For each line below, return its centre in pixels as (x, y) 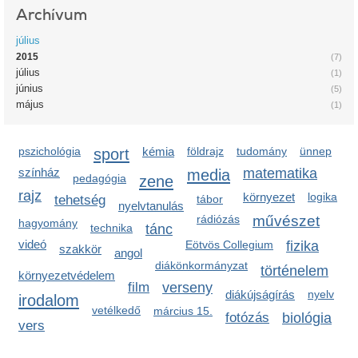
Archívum (52, 15)
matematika (280, 173)
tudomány (262, 151)
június (30, 88)
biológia (307, 318)
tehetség (80, 200)
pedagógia (99, 178)
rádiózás (218, 219)
